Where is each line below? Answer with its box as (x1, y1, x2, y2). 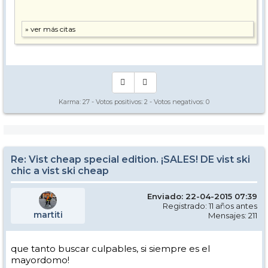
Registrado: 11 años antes (163, 201, 257, 211)
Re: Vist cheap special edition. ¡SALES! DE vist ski (11, 154, 250, 165)
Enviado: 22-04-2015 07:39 (147, 191, 257, 201)
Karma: (59, 98, 83, 106)
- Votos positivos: (90, 98, 144, 106)
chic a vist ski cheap (11, 165, 109, 176)
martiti (33, 209, 63, 220)
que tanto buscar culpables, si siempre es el (11, 243, 210, 254)
